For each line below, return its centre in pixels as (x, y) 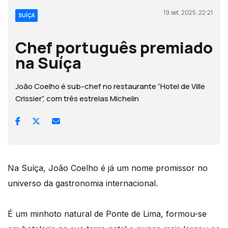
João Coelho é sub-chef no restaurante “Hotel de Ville (110, 86)
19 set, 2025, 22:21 (188, 12)
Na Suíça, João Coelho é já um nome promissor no (108, 168)
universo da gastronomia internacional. (83, 183)
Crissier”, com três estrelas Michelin (77, 98)
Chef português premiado (114, 47)
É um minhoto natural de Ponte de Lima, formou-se (107, 213)
